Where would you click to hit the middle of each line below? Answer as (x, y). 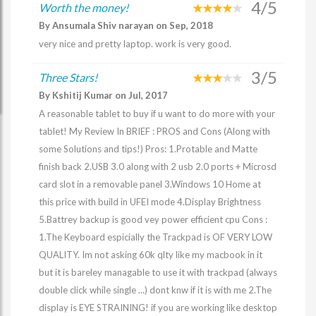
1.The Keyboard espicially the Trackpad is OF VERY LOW (156, 237)
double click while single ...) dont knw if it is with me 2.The (155, 290)
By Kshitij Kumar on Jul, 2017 (103, 95)
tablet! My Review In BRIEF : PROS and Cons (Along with (154, 131)
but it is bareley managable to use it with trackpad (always (158, 272)
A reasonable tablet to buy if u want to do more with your (157, 114)
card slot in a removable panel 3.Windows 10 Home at (150, 184)
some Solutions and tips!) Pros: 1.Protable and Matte (148, 149)
